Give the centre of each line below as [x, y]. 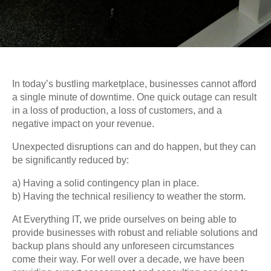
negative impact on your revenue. [83, 123]
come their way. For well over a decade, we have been [128, 259]
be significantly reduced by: [70, 160]
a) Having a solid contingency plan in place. [106, 183]
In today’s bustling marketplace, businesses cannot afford [134, 83]
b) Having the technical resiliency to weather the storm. [129, 196]
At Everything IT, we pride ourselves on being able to [124, 219]
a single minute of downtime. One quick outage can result [134, 97]
